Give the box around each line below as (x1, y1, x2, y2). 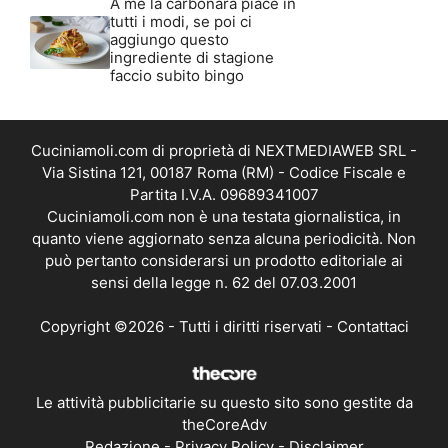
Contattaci (336, 317, 409, 337)
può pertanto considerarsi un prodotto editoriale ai (45, 250, 403, 270)
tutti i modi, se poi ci (110, 11, 252, 31)
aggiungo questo (110, 29, 229, 49)
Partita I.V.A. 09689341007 (129, 184, 319, 204)
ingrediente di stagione (110, 47, 274, 67)
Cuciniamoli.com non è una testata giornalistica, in (47, 206, 401, 226)
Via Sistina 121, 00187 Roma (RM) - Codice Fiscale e (42, 162, 406, 182)
